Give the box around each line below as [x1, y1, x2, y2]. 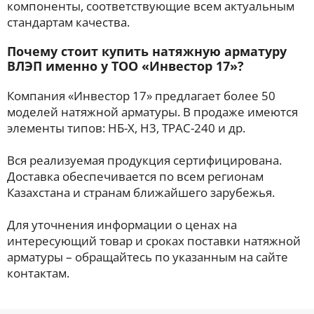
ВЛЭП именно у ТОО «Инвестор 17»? [7, 57, 247, 74]
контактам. [7, 265, 69, 281]
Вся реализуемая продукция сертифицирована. [7, 152, 282, 168]
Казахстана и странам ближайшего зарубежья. [7, 184, 275, 200]
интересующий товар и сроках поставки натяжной [7, 233, 301, 249]
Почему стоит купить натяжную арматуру [7, 43, 287, 60]
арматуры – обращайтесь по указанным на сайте [7, 249, 288, 265]
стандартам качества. [7, 14, 130, 30]
